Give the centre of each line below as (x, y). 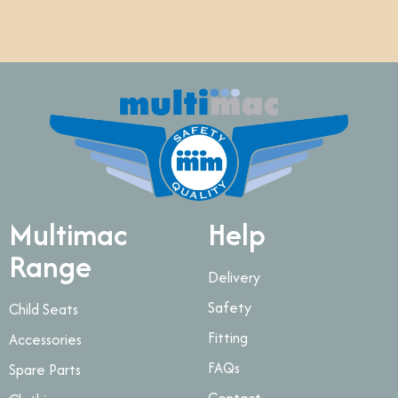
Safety (230, 307)
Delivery (235, 277)
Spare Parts (45, 369)
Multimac (68, 234)
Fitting (228, 337)
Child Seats (44, 309)
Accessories (46, 339)
